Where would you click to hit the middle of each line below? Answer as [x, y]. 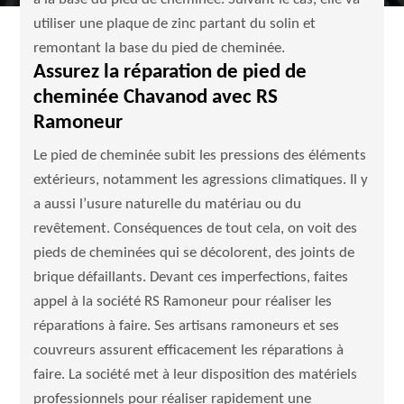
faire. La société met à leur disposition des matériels [196, 375]
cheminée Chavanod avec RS [156, 98]
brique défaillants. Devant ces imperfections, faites [191, 277]
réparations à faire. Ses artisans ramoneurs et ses [187, 326]
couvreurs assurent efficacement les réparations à [189, 350]
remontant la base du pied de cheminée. [160, 48]
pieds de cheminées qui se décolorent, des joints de [194, 253]
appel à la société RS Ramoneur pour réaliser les [183, 302]
